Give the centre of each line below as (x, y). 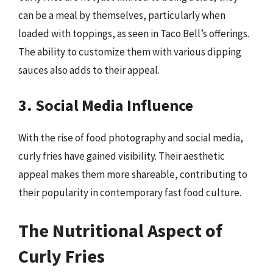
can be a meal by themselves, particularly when (122, 15)
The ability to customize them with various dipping (130, 51)
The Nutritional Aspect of (120, 230)
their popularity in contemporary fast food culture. (130, 193)
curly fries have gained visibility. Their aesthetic (122, 156)
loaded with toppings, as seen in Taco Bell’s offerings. (134, 33)
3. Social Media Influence (106, 105)
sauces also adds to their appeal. (89, 70)
